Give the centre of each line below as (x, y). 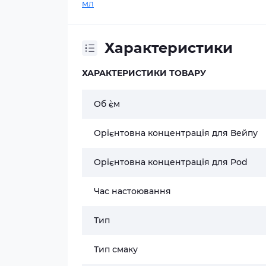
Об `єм (107, 104)
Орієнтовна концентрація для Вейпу (176, 133)
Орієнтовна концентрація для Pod (171, 162)
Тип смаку (116, 249)
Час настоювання (132, 191)
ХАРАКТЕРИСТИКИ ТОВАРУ (144, 73)
